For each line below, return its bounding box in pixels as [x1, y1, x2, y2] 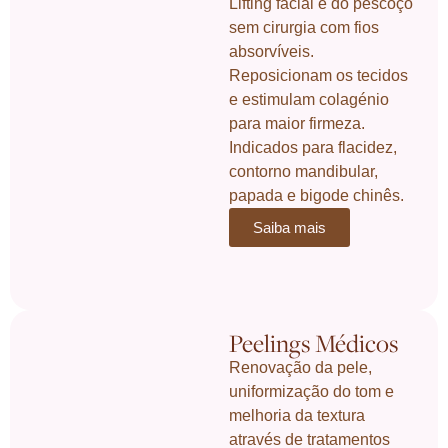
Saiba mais [253, 218, 327, 236]
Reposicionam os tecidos [229, 66, 409, 84]
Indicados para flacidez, [229, 138, 398, 156]
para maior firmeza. [229, 114, 366, 132]
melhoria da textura [229, 406, 366, 424]
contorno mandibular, [229, 162, 379, 180]
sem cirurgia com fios [229, 18, 380, 36]
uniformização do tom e [229, 382, 395, 400]
